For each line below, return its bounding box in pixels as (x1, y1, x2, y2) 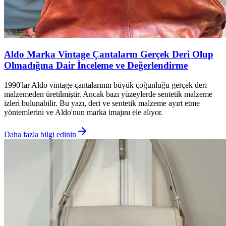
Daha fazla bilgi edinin (4, 130, 76, 139)
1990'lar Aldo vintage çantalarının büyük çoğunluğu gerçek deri (4, 81, 207, 90)
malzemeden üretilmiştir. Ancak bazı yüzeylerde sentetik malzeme (4, 90, 212, 99)
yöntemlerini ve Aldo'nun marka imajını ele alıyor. (4, 108, 163, 117)
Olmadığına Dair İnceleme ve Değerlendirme (4, 60, 188, 71)
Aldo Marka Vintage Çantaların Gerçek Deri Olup (4, 49, 213, 60)
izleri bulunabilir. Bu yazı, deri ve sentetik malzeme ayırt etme (4, 99, 200, 108)
